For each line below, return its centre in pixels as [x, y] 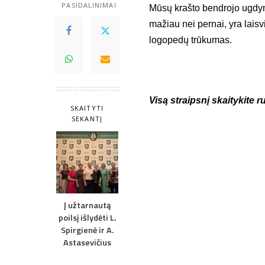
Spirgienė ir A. [87, 230]
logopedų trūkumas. [190, 40]
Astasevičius [87, 243]
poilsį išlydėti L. [87, 218]
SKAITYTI [87, 108]
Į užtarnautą [87, 206]
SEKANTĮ [87, 119]
